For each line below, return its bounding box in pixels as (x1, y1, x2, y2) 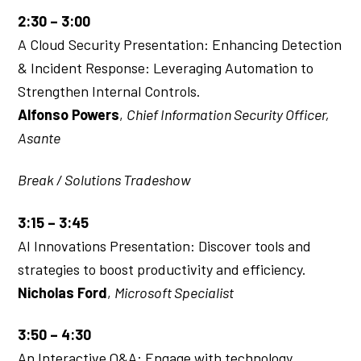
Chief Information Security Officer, (127, 105, 330, 123)
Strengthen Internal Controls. (18, 81, 201, 100)
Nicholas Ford (18, 283, 108, 301)
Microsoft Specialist (114, 283, 234, 301)
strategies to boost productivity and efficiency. (18, 259, 307, 278)
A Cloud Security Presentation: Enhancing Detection (18, 35, 342, 53)
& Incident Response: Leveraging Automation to (18, 58, 314, 77)
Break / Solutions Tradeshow (18, 171, 192, 189)
